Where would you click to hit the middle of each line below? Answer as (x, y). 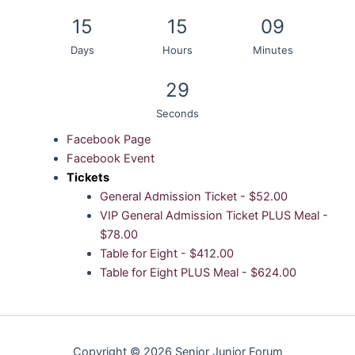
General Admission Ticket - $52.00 (195, 197)
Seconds (177, 114)
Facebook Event (110, 159)
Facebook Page (108, 140)
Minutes (273, 50)
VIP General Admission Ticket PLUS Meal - (214, 216)
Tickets (88, 178)
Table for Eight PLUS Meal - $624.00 (199, 273)
